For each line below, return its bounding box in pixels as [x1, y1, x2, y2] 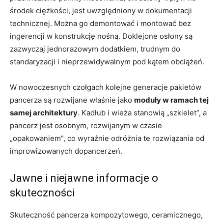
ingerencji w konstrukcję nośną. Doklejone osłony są [10, 31, 192, 41]
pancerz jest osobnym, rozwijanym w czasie [10, 120, 162, 130]
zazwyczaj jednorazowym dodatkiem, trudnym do [10, 44, 180, 54]
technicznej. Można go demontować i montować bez [10, 18, 191, 28]
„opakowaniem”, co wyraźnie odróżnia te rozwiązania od [10, 133, 204, 143]
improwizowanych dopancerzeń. [10, 146, 122, 156]
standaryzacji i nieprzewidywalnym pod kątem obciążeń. [10, 56, 204, 66]
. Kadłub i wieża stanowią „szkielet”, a [78, 108, 207, 117]
